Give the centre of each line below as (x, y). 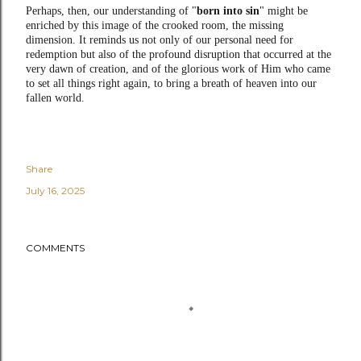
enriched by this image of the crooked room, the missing (155, 25)
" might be (284, 10)
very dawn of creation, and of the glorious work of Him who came (178, 68)
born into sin (228, 10)
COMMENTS (55, 247)
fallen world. (55, 98)
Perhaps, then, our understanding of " (111, 10)
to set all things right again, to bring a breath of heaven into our (171, 83)
